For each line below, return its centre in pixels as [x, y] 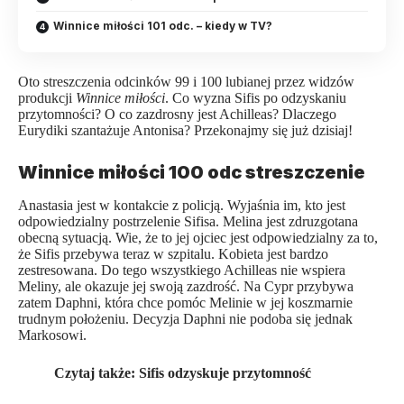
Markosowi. [52, 335]
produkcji [47, 98]
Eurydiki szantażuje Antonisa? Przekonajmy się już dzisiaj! [185, 131]
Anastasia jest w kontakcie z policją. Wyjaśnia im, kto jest [182, 205]
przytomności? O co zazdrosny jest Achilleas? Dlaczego [177, 115]
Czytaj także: [96, 372]
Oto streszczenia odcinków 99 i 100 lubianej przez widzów [186, 82]
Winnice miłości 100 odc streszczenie [192, 173]
